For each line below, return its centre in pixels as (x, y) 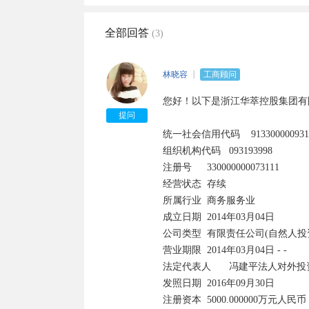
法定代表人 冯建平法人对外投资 (187, 267)
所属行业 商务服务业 (182, 200)
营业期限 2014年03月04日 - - (182, 250)
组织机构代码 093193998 (192, 151)
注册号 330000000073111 (177, 167)
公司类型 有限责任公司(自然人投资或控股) (182, 233)
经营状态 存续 (182, 184)
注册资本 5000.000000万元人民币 (182, 300)
